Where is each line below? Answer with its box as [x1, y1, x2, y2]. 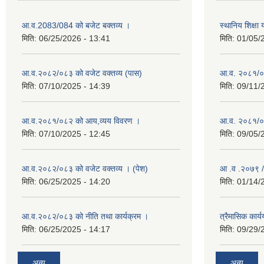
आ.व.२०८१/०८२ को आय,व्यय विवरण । [22, 116, 140, 126]
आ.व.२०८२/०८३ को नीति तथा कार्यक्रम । [22, 212, 148, 221]
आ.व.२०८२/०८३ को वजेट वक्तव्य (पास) [22, 68, 142, 78]
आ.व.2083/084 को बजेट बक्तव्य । [22, 21, 130, 30]
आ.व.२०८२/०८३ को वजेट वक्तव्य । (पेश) [22, 164, 148, 173]
